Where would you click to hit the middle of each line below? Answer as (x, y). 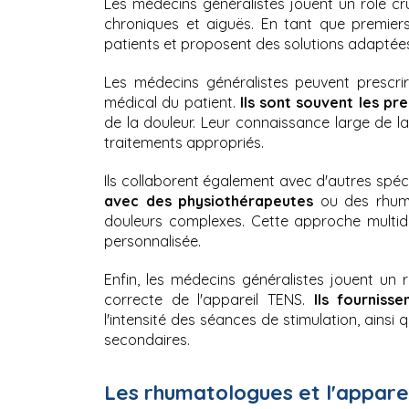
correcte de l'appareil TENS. (209, 300)
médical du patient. (172, 103)
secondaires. (147, 340)
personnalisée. (152, 241)
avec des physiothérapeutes (212, 201)
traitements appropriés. (184, 143)
